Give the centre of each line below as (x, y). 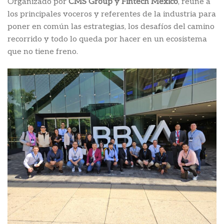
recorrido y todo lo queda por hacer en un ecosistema (107, 39)
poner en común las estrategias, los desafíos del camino (111, 26)
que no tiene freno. (43, 51)
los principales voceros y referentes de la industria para (112, 14)
